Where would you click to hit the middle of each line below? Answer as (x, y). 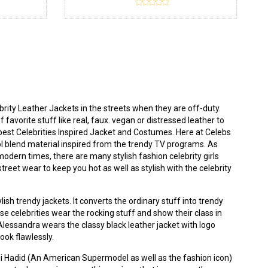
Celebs (218, 132)
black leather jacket (144, 225)
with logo (198, 225)
